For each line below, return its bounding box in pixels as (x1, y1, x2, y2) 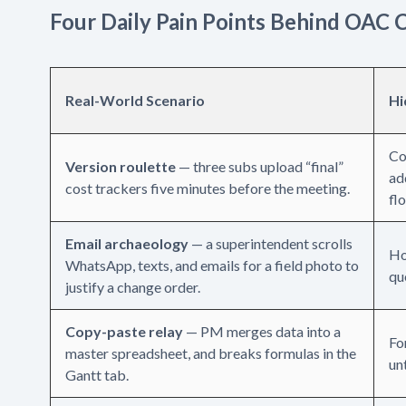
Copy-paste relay (65, 322, 183, 340)
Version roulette (65, 157, 176, 175)
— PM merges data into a (183, 322, 341, 340)
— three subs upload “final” (176, 157, 343, 175)
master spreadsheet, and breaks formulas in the (65, 343, 356, 362)
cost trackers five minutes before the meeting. (65, 179, 350, 197)
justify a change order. (65, 277, 200, 295)
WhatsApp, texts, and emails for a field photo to (65, 256, 359, 274)
